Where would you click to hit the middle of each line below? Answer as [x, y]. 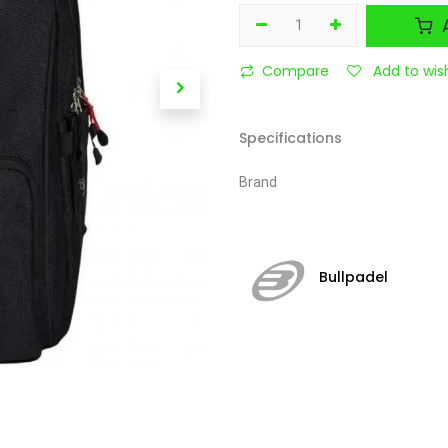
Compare [295, 71]
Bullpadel [353, 277]
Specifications [290, 138]
